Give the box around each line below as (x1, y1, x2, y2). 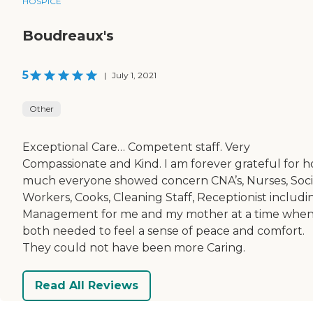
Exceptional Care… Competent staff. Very (22, 140, 250, 154)
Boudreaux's (22, 27, 114, 44)
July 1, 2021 (112, 69, 156, 80)
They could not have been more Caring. (22, 240, 245, 254)
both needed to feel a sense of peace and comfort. (22, 224, 305, 238)
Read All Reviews (35, 279, 138, 293)
